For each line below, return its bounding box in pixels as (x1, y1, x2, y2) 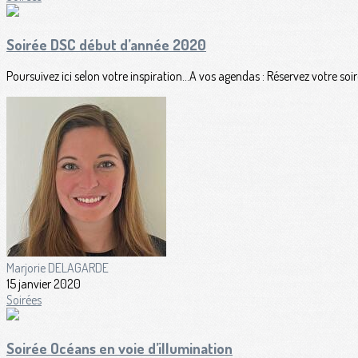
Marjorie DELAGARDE (6, 260, 109, 276)
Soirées (6, 292, 42, 308)
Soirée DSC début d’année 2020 (6, 34, 206, 54)
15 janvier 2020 (6, 276, 81, 292)
